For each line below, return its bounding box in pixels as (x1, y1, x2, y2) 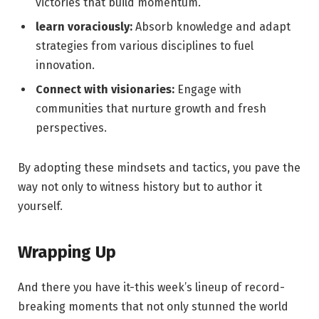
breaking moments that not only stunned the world (18, 299, 288, 313)
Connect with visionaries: (36, 83, 174, 97)
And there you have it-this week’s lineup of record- (18, 280, 285, 294)
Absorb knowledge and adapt (132, 20, 291, 34)
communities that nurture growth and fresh (36, 102, 266, 116)
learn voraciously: (36, 20, 132, 34)
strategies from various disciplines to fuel (36, 39, 253, 53)
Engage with (174, 83, 241, 97)
